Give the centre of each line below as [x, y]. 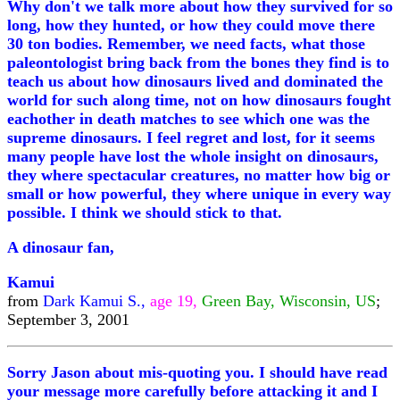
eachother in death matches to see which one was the [188, 119]
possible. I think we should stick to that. [145, 212]
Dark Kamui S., [96, 301]
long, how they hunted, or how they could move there [191, 25]
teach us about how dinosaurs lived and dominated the [195, 81]
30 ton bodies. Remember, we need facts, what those [186, 44]
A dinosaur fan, [61, 247]
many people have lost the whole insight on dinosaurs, [193, 156]
